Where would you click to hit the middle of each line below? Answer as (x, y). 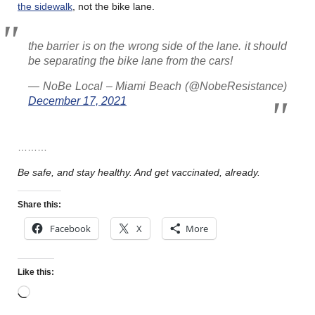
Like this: (36, 272)
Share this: (39, 205)
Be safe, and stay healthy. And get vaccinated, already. (139, 173)
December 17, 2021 (77, 101)
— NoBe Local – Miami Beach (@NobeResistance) (157, 86)
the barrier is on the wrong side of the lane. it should (157, 46)
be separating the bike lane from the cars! (130, 61)
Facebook (70, 229)
